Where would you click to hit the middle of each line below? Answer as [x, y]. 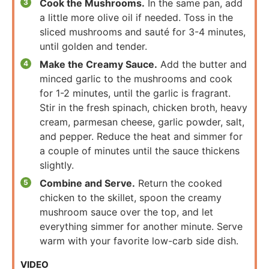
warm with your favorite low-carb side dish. [139, 240]
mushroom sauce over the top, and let [126, 212]
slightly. [57, 165]
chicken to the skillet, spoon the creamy [131, 197]
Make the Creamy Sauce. [98, 64]
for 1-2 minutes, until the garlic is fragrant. [135, 93]
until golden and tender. [93, 46]
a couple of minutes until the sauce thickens [140, 150]
